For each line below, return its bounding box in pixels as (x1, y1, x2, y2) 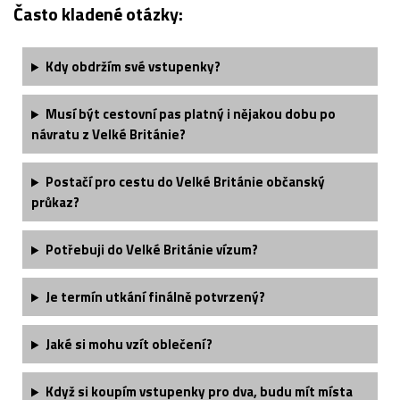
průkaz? (31, 192, 79, 213)
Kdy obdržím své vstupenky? (45, 56, 221, 78)
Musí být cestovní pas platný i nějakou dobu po (45, 104, 336, 125)
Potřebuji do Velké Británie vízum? (45, 239, 258, 261)
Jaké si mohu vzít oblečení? (45, 334, 212, 355)
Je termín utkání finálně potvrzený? (45, 287, 265, 308)
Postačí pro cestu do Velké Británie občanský (45, 171, 325, 193)
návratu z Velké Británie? (31, 124, 186, 146)
